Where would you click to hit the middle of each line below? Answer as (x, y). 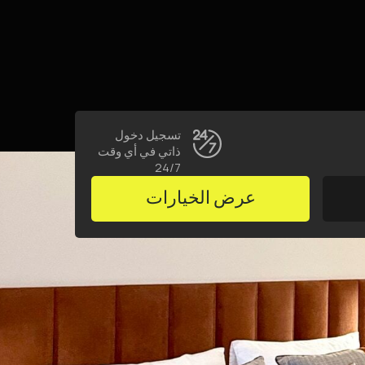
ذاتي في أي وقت (139, 151)
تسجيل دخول (148, 135)
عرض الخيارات (200, 198)
